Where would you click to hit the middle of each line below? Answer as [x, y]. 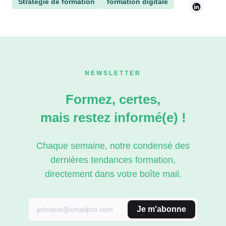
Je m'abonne [161, 209]
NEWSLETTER [113, 73]
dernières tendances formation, [113, 160]
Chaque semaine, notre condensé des [113, 146]
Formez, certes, [113, 99]
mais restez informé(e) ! [113, 117]
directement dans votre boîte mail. [113, 174]
